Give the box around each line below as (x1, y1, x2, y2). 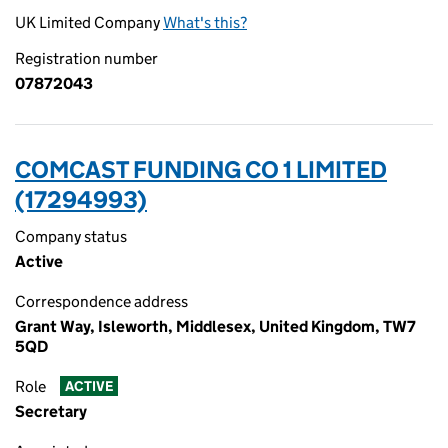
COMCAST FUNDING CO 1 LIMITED (15, 155, 387, 184)
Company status (15, 227, 127, 246)
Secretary (15, 402, 87, 421)
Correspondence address (15, 292, 188, 311)
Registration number (15, 49, 158, 68)
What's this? (163, 13, 247, 32)
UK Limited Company (15, 13, 163, 32)
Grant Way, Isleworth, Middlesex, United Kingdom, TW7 (15, 317, 416, 336)
